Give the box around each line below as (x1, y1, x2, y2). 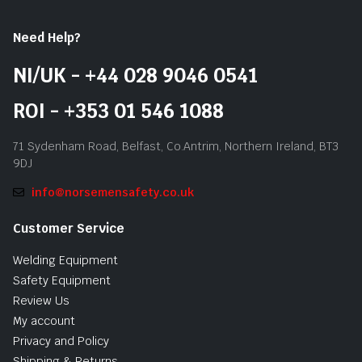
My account (13, 313, 75, 328)
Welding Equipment (13, 252, 118, 267)
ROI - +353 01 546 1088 (13, 98, 224, 124)
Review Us (13, 293, 69, 308)
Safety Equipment (13, 272, 111, 288)
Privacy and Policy (13, 333, 109, 348)
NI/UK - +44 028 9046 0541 (13, 62, 258, 88)
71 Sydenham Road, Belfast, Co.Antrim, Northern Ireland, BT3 (13, 138, 339, 154)
